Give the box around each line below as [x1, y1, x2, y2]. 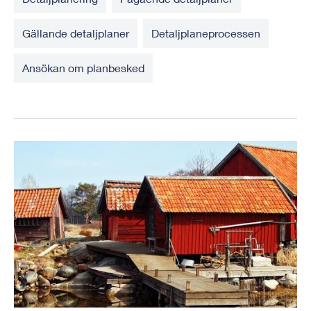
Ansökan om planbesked [22, 61, 144, 75]
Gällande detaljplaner [22, 26, 129, 40]
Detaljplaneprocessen [151, 26, 260, 40]
